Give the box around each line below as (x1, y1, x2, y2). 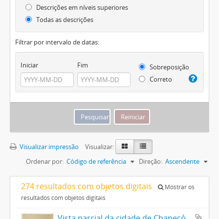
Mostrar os (163, 182, 195, 191)
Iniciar (21, 60, 38, 69)
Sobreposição (148, 63, 189, 71)
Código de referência (66, 156, 126, 166)
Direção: (139, 156, 162, 166)
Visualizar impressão (18, 142, 79, 151)
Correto (148, 75, 172, 84)
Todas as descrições (35, 15, 93, 24)
